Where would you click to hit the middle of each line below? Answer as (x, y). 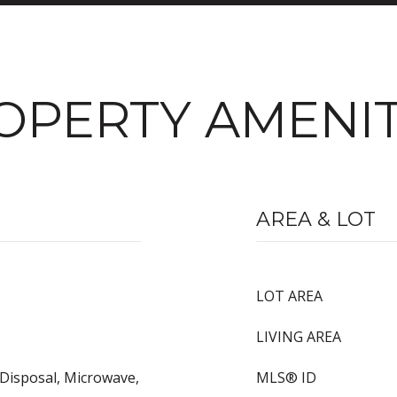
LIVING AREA (299, 337)
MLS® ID (286, 378)
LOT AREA (289, 296)
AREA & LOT (316, 219)
